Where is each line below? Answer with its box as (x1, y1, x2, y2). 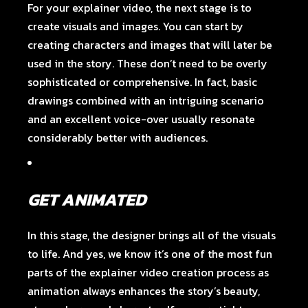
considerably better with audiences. (27, 129, 208, 146)
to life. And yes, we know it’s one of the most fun (27, 245, 273, 262)
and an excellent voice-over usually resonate (27, 111, 256, 127)
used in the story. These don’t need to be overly (27, 55, 268, 71)
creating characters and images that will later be (27, 36, 273, 53)
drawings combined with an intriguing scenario (27, 92, 265, 109)
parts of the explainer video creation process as (27, 264, 269, 280)
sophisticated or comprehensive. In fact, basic (27, 74, 258, 90)
